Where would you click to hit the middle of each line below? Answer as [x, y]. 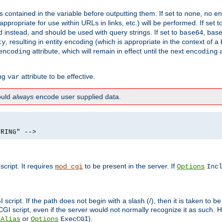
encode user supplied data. [77, 97]
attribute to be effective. [57, 77]
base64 [191, 33]
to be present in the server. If [130, 166]
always [23, 97]
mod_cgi [69, 167]
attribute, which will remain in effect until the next [108, 51]
